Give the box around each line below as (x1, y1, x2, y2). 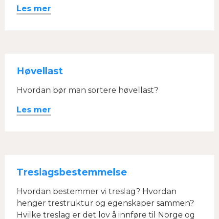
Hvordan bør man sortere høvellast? (17, 86, 158, 95)
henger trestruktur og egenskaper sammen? (17, 198, 194, 208)
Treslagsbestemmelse (17, 166, 127, 178)
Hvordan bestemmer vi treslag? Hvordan (17, 187, 176, 196)
